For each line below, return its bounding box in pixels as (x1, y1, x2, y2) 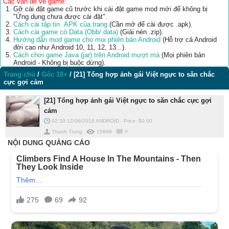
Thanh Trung (52, 129, 82, 134)
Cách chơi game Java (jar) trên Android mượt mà (13, 51, 159, 59)
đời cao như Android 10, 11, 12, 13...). (13, 43, 126, 51)
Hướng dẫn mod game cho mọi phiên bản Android (13, 36, 161, 43)
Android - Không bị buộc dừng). (13, 59, 106, 66)
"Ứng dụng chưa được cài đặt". (13, 13, 107, 20)
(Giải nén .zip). (118, 28, 164, 36)
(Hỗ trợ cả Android (161, 36, 217, 43)
